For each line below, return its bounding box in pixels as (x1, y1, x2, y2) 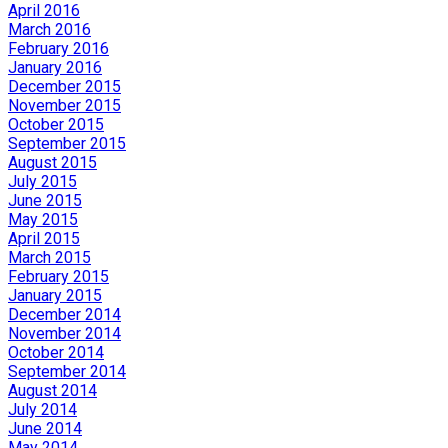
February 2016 (8, 39, 109, 59)
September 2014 (8, 362, 126, 382)
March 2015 (8, 248, 91, 268)
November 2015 (8, 96, 121, 116)
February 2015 (8, 267, 109, 287)
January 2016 (8, 58, 102, 78)
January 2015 (8, 286, 102, 306)
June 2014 (8, 419, 82, 439)
